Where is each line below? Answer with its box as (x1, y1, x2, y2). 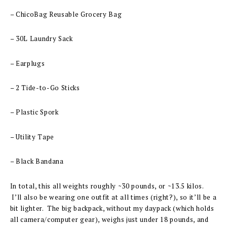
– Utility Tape (10, 132, 54, 141)
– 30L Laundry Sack (10, 34, 73, 44)
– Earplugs (10, 58, 45, 68)
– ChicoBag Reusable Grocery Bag (10, 9, 122, 19)
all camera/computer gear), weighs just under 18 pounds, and (10, 214, 209, 224)
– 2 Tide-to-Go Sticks (10, 83, 80, 93)
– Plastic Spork (10, 107, 59, 117)
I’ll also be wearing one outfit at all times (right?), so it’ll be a (10, 192, 217, 202)
